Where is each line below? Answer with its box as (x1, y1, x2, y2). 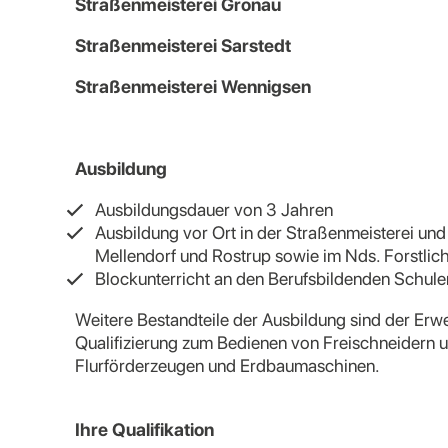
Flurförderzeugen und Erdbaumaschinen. (75, 355, 380, 376)
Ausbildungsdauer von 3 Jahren (95, 199, 333, 220)
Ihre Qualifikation (75, 419, 214, 440)
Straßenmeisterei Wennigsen (75, 76, 311, 97)
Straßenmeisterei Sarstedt (75, 35, 291, 56)
